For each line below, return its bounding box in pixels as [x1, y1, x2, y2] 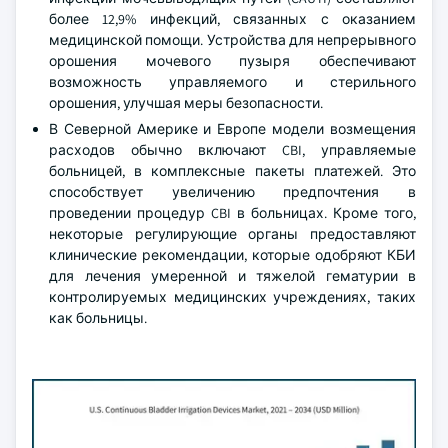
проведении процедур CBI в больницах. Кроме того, [49, 204, 416, 222]
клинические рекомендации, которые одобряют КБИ [49, 246, 416, 264]
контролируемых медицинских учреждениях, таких [49, 288, 416, 306]
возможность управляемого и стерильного [49, 73, 416, 91]
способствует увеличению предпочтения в [49, 183, 416, 201]
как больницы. [49, 309, 147, 327]
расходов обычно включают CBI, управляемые [49, 141, 416, 159]
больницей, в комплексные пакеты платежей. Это [49, 162, 416, 180]
